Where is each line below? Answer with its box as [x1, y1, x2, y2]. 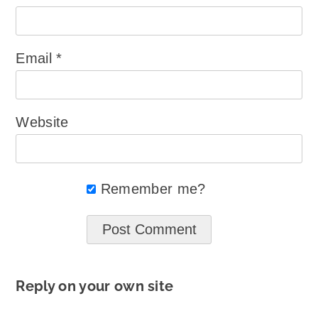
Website [16, 114, 69, 130]
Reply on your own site [16, 277, 174, 295]
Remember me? [100, 180, 206, 197]
